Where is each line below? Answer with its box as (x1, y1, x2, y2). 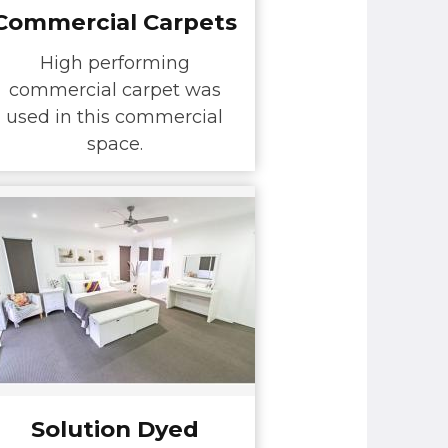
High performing (39, 52, 190, 75)
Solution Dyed (30, 414, 199, 443)
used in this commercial (6, 106, 223, 129)
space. (86, 133, 143, 156)
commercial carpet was (8, 79, 221, 102)
